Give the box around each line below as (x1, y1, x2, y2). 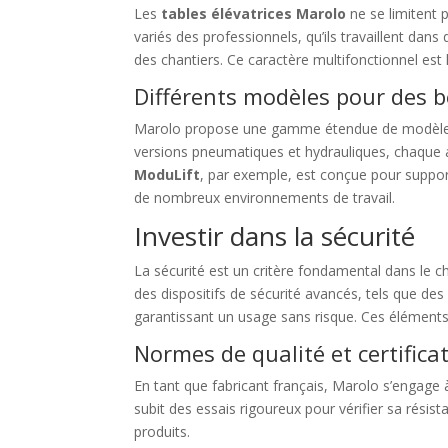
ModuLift (134, 165, 201, 184)
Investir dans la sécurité (134, 218, 416, 254)
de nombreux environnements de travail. (134, 188, 396, 207)
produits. (134, 422, 191, 441)
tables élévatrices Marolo (161, 4, 347, 23)
